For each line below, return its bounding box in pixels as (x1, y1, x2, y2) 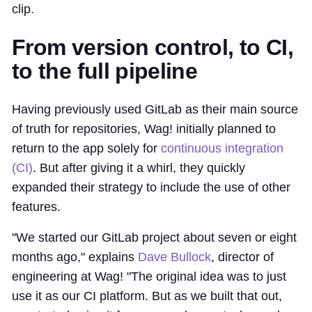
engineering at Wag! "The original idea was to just (12, 269, 286, 283)
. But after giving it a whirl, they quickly (33, 160, 245, 175)
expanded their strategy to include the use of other (12, 180, 290, 194)
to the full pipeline (12, 58, 198, 84)
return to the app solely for (12, 141, 161, 155)
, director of (211, 249, 274, 264)
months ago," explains (12, 249, 138, 264)
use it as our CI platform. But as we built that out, (12, 288, 282, 303)
